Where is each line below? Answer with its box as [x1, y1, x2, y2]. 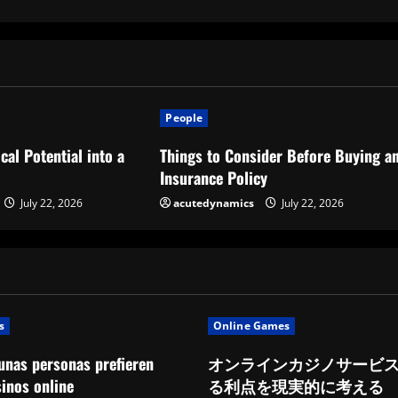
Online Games [213, 318, 291, 333]
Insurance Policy [160, 166, 268, 189]
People [165, 110, 203, 125]
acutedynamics [173, 195, 255, 211]
